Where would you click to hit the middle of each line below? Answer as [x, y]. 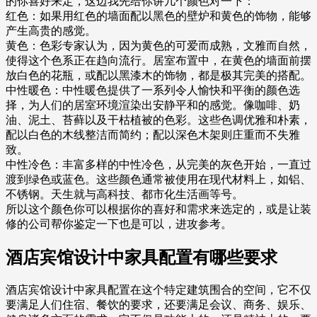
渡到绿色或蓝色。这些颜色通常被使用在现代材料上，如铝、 [158, 180]
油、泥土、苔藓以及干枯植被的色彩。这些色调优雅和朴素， [158, 120]
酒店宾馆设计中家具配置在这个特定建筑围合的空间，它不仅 [158, 290]
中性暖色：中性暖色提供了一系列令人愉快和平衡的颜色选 [153, 91]
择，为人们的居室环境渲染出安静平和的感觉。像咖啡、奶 [153, 105]
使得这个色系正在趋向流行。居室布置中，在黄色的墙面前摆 [158, 61]
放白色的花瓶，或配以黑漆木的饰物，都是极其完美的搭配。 [158, 76]
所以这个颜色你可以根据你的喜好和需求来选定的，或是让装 [158, 209]
